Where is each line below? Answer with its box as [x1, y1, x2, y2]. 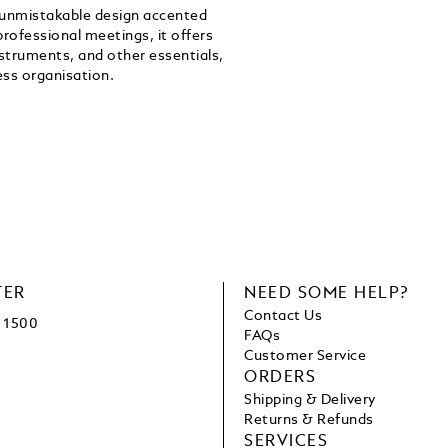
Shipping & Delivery [244, 393, 376, 408]
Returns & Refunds [244, 413, 374, 428]
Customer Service [244, 349, 367, 364]
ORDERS [244, 370, 316, 387]
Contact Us [244, 309, 323, 324]
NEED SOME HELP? [244, 286, 409, 303]
